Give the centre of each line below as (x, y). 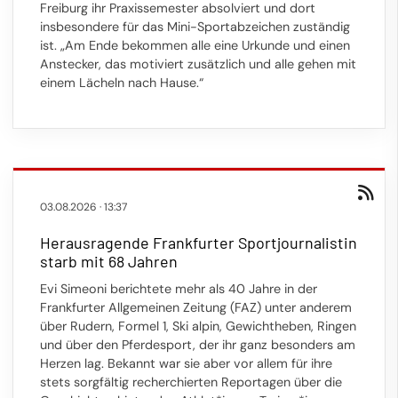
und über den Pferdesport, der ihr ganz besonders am (198, 345)
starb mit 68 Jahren (109, 261)
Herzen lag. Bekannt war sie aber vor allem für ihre (186, 363)
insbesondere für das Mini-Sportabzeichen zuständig (195, 27)
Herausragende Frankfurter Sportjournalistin (199, 243)
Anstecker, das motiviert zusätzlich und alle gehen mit (198, 64)
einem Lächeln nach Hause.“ (122, 83)
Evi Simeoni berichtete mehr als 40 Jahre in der (179, 289)
